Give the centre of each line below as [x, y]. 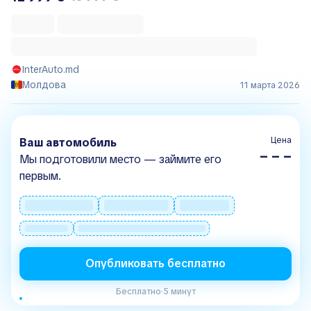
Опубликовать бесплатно [155, 263]
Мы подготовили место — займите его [120, 159]
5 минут [179, 291]
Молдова [44, 84]
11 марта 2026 [270, 85]
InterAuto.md [51, 69]
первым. [40, 176]
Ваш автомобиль [68, 142]
